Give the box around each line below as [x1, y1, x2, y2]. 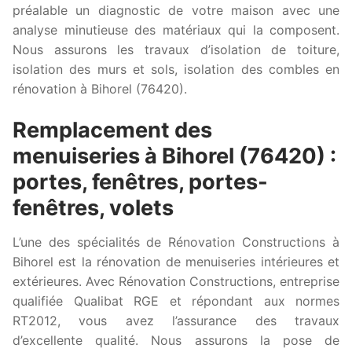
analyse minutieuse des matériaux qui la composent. [13, 22, 339, 38]
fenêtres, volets [13, 195, 174, 222]
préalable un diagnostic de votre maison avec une [13, 2, 339, 19]
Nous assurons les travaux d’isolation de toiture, [13, 42, 339, 58]
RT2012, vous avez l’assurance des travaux [13, 312, 339, 328]
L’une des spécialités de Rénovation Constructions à [13, 233, 339, 250]
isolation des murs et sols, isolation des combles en [13, 61, 339, 78]
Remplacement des [13, 117, 212, 144]
